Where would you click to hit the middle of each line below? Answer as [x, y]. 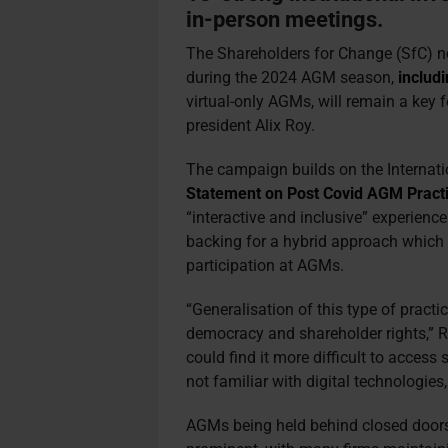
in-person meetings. [285, 19]
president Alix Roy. [251, 125]
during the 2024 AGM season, [292, 77]
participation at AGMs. [265, 265]
